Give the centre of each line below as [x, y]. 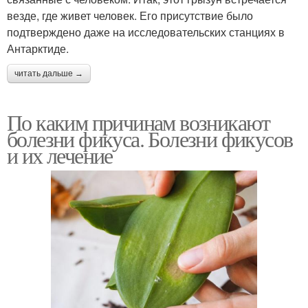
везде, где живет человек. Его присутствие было [130, 15]
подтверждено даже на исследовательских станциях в [146, 32]
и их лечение [60, 155]
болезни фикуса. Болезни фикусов [150, 138]
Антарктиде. [38, 48]
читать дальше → [49, 73]
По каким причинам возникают [139, 122]
